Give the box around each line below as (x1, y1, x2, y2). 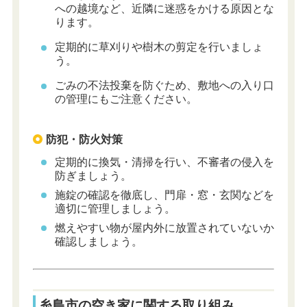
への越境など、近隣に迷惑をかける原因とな (54, 3, 274, 15)
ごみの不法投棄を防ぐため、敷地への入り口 (54, 79, 274, 92)
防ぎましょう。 (54, 169, 132, 182)
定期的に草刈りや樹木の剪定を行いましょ (54, 41, 263, 53)
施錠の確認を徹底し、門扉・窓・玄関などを (54, 188, 274, 201)
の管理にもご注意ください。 (54, 93, 197, 106)
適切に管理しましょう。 (54, 202, 175, 214)
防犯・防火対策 (45, 133, 123, 145)
